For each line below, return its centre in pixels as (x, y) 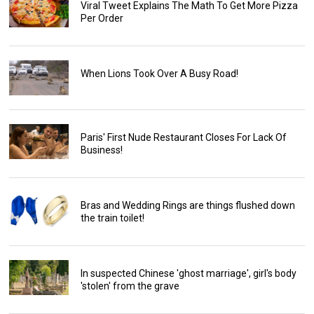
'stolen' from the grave (130, 286)
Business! (101, 150)
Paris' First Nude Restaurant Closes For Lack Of (183, 138)
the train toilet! (112, 218)
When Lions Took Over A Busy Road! (159, 74)
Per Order (102, 19)
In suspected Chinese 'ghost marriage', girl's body (188, 274)
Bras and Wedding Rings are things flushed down (187, 206)
